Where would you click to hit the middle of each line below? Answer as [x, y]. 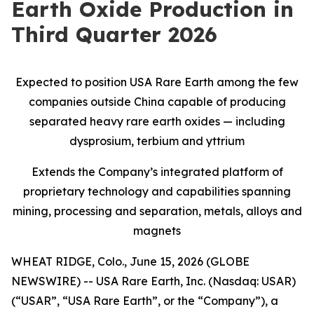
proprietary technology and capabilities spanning [157, 191]
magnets [157, 231]
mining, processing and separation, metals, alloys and [157, 211]
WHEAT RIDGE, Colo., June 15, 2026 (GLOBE [130, 261]
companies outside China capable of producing [157, 102]
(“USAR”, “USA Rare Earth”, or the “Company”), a [145, 301]
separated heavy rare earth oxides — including [157, 121]
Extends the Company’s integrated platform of [157, 172]
